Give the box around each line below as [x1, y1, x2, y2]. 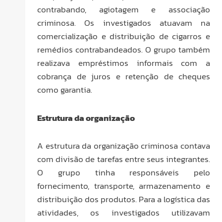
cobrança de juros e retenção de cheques [37, 69, 210, 83]
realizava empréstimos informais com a [37, 56, 210, 69]
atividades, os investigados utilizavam [37, 206, 210, 220]
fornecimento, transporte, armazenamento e [37, 179, 210, 193]
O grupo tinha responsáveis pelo [37, 166, 210, 179]
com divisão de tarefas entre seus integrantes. [37, 153, 210, 166]
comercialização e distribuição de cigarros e [37, 29, 210, 43]
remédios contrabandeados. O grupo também [37, 43, 210, 56]
